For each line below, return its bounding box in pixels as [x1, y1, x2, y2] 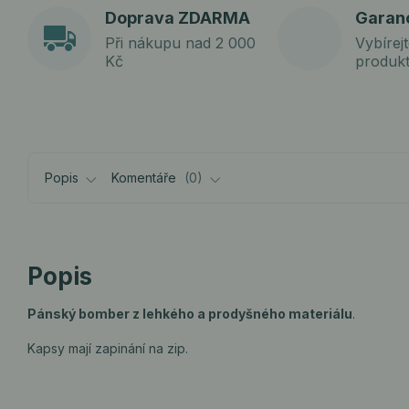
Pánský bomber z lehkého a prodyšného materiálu [27, 306, 352, 321]
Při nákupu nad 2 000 [105, 33, 256, 52]
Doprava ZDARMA [105, 7, 250, 27]
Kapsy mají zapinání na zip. [27, 341, 188, 356]
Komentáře [111, 170, 180, 185]
